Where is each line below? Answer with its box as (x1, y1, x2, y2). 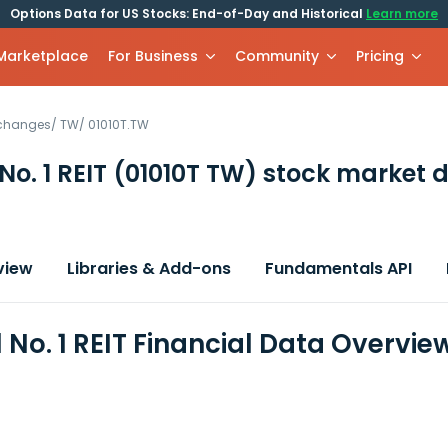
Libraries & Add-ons (67, 257, 231, 280)
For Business (108, 46, 199, 66)
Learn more (366, 5, 438, 22)
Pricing (356, 46, 405, 66)
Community (235, 46, 320, 66)
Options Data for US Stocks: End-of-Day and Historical (10, 5, 366, 22)
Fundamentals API (265, 257, 412, 280)
